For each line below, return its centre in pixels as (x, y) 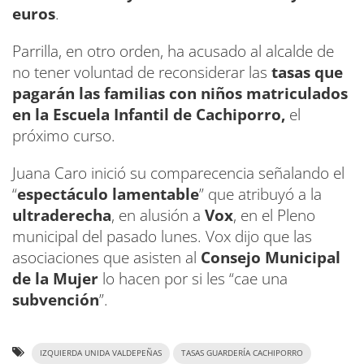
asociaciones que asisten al (106, 258)
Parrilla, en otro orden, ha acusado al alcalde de (173, 52)
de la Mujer (55, 279)
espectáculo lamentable (108, 195)
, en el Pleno (274, 216)
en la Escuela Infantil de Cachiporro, (151, 115)
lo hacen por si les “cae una (193, 279)
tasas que (307, 73)
